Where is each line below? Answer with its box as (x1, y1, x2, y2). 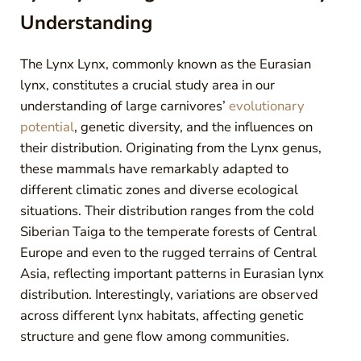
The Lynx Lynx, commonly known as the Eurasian (19, 54, 311, 73)
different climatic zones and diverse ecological (19, 180, 298, 199)
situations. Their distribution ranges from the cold (19, 201, 314, 220)
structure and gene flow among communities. (19, 326, 289, 346)
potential (19, 117, 74, 136)
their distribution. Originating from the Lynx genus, (19, 138, 322, 157)
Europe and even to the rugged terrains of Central (19, 243, 317, 262)
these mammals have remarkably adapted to (19, 159, 288, 178)
